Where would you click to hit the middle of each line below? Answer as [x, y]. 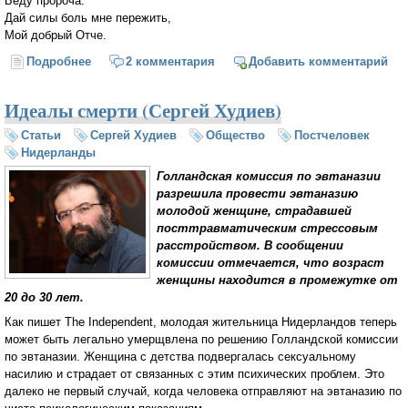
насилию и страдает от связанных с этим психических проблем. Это [194, 374]
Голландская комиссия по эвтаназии [269, 177]
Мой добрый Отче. [56, 35]
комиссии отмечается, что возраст [270, 263]
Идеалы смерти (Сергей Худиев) [143, 110]
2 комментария [170, 61]
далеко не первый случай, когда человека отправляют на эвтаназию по [203, 392]
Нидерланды [58, 152]
